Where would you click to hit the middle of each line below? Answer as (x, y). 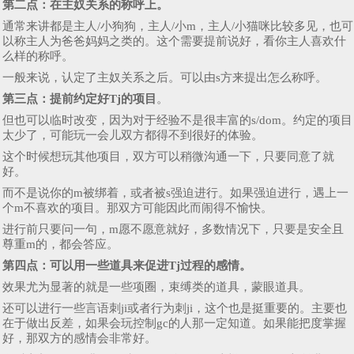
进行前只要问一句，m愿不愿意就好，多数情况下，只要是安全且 (173, 230)
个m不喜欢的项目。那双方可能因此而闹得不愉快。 (137, 208)
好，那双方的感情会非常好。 (79, 339)
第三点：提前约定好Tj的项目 (79, 99)
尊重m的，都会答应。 (60, 245)
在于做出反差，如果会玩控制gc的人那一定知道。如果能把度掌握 (174, 324)
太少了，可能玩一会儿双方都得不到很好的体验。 (133, 136)
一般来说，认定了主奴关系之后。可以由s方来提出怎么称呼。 (165, 78)
